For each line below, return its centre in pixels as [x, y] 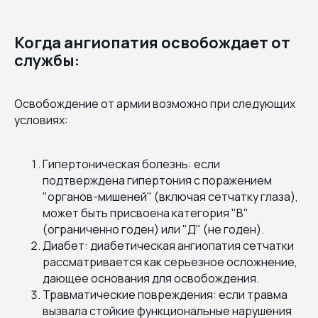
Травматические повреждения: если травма [165, 294]
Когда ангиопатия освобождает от [152, 42]
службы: [47, 60]
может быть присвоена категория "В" [146, 213]
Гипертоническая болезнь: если [131, 164]
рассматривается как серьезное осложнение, [170, 262]
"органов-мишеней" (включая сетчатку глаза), [170, 196]
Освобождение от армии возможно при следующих [155, 103]
